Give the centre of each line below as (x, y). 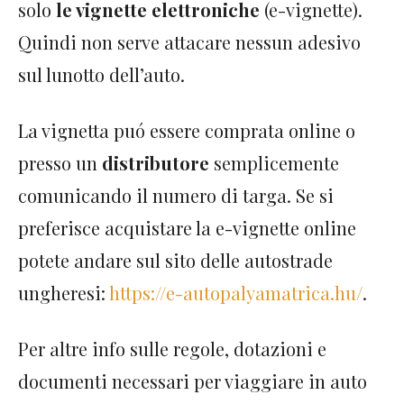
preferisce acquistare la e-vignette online (187, 228)
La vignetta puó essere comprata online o (187, 130)
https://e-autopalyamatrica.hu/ (236, 293)
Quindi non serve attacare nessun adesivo (189, 42)
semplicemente (274, 163)
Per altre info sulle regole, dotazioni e (172, 349)
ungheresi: (64, 293)
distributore (153, 163)
